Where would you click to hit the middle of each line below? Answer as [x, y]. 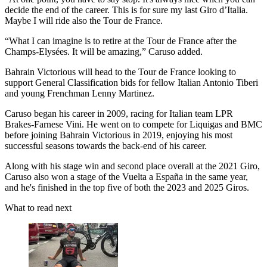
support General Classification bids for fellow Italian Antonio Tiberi [131, 83]
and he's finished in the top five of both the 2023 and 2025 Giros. [127, 187]
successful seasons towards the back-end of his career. [106, 146]
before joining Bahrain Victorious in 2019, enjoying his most [119, 135]
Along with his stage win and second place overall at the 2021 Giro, [132, 166]
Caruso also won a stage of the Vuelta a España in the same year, [126, 177]
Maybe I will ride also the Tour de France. [84, 21]
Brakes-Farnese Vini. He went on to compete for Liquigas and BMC [133, 124]
